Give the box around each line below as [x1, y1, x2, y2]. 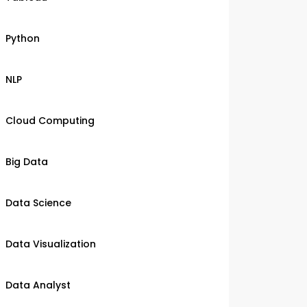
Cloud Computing [5, 114, 95, 127]
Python [5, 32, 40, 45]
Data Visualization [5, 237, 96, 251]
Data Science [5, 196, 71, 210]
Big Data [5, 155, 48, 169]
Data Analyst [5, 278, 71, 292]
